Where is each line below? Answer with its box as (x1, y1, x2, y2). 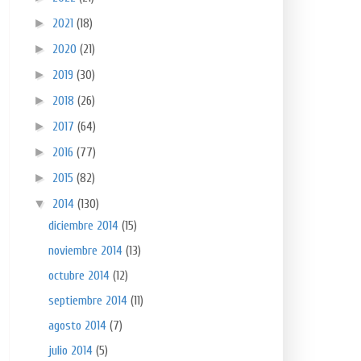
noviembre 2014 (48, 243, 127, 258)
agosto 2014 (48, 317, 110, 333)
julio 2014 (48, 342, 97, 358)
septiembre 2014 (48, 293, 131, 308)
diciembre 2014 (48, 218, 122, 233)
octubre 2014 (48, 268, 114, 283)
